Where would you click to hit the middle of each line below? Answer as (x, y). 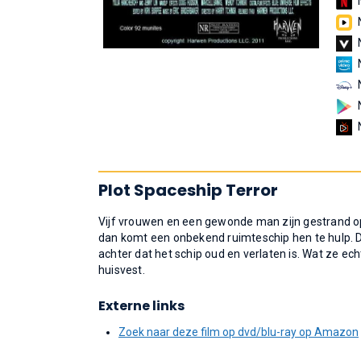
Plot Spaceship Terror (188, 190)
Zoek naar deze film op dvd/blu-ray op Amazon (239, 332)
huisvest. (122, 270)
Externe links (141, 306)
